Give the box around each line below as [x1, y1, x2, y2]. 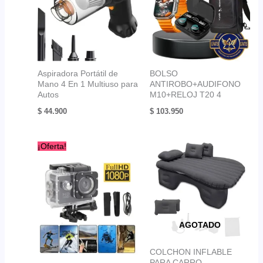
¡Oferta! [37, 141, 66, 151]
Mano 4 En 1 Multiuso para [37, 79, 138, 89]
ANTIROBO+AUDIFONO [150, 79, 241, 89]
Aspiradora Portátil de [37, 69, 118, 79]
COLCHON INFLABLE [150, 247, 232, 257]
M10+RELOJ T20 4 [150, 90, 221, 100]
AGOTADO [179, 220, 221, 230]
